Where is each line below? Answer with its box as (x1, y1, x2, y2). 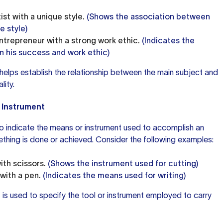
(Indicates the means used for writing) (41, 171, 186, 180)
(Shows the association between (85, 12, 210, 21)
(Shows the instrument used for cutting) (46, 159, 198, 168)
